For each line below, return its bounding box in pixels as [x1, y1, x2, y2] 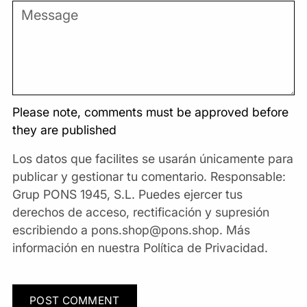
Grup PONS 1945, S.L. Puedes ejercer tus [12, 186, 243, 201]
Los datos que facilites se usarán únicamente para [12, 151, 293, 166]
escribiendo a [12, 222, 91, 237]
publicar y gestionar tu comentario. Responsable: [12, 169, 286, 184]
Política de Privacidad [143, 240, 265, 255]
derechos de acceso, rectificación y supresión [12, 204, 269, 219]
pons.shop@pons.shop [91, 222, 219, 237]
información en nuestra [12, 240, 143, 255]
